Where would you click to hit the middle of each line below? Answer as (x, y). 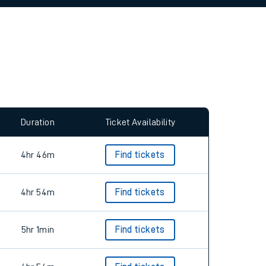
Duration (38, 122)
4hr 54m (38, 192)
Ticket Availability (140, 122)
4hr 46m (38, 155)
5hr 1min (38, 230)
